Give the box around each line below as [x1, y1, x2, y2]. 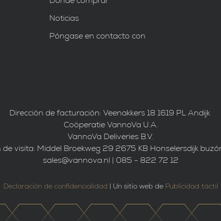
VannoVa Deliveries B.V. [68, 131, 153, 142]
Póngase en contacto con [49, 30, 146, 41]
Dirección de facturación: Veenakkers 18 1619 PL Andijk [9, 108, 212, 118]
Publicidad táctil [165, 182, 218, 191]
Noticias [49, 12, 79, 23]
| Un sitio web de [107, 182, 165, 191]
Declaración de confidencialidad [3, 182, 108, 191]
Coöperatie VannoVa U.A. [63, 119, 158, 130]
